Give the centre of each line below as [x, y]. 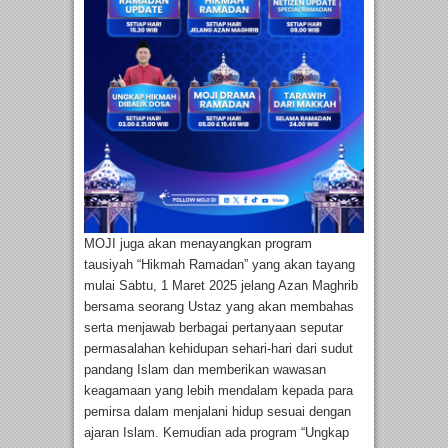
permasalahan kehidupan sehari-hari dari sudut [218, 348]
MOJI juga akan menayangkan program [198, 243]
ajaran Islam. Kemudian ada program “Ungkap [216, 432]
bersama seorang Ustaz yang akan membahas [219, 306]
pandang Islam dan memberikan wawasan [205, 369]
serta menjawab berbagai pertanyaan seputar [213, 327]
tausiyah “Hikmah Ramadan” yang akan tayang [219, 264]
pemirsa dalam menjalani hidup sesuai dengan [217, 411]
